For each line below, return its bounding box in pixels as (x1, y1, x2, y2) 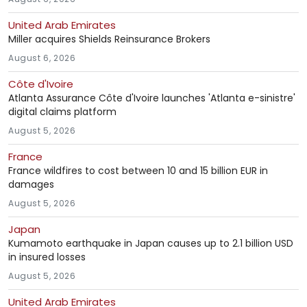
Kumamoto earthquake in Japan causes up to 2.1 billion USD (8, 236, 293, 251)
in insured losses (8, 250, 86, 265)
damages (8, 177, 54, 192)
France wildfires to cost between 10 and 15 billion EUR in (8, 164, 268, 178)
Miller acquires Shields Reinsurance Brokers (8, 32, 210, 47)
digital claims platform (8, 105, 116, 119)
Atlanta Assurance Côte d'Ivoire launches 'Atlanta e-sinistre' (8, 91, 295, 106)
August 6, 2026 (8, 52, 76, 64)
